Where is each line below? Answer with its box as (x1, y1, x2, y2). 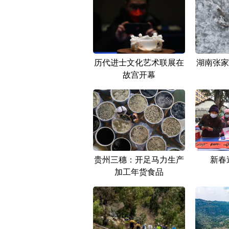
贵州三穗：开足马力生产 (94, 153, 184, 165)
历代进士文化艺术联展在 (94, 56, 184, 68)
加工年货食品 (114, 166, 164, 177)
